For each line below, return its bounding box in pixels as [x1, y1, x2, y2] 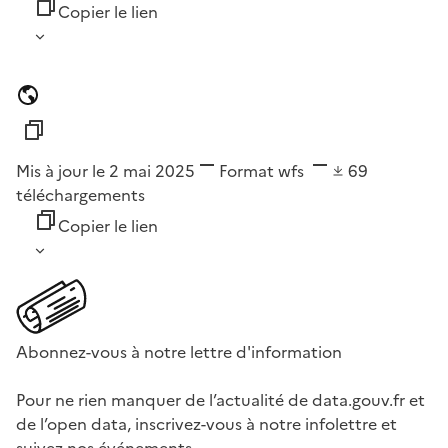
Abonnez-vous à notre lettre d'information [16, 340, 342, 365]
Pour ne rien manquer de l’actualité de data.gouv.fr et [16, 388, 425, 413]
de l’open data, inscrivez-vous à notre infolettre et [16, 412, 397, 437]
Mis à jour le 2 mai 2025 [16, 159, 195, 184]
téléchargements [16, 183, 145, 208]
